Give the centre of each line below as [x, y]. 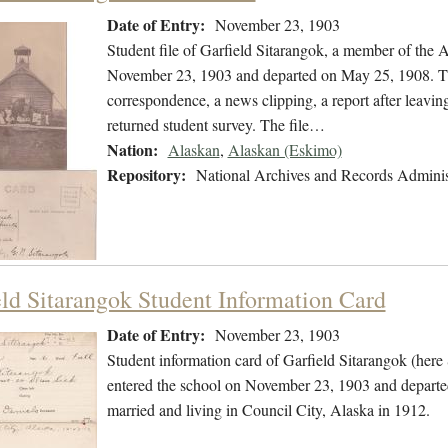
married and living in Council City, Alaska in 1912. [268, 410]
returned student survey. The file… [215, 125]
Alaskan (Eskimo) [284, 150]
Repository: [146, 175]
